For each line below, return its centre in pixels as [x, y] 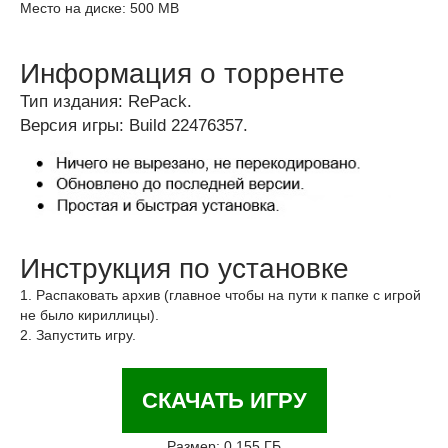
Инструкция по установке [184, 269]
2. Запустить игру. [78, 335]
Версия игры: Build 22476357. [134, 125]
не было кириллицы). [89, 315]
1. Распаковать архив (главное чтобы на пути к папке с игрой [220, 295]
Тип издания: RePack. [106, 101]
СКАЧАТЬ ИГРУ [224, 401]
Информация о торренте [182, 73]
